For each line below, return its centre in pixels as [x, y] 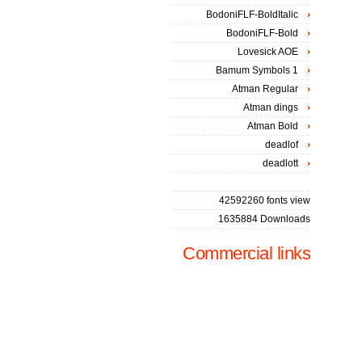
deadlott [280, 163]
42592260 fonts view [265, 200]
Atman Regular [265, 89]
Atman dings [271, 107]
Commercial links [246, 253]
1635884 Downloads [264, 219]
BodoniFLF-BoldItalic [252, 15]
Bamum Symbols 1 [257, 70]
